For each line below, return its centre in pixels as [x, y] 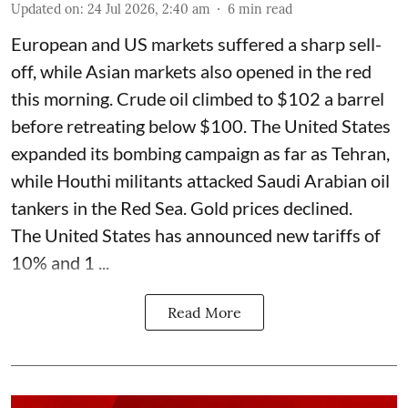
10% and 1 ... [60, 263]
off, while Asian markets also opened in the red [191, 71]
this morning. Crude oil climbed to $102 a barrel [198, 99]
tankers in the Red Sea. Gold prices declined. [182, 208]
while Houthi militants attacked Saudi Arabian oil [200, 181]
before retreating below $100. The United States [201, 126]
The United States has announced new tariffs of [196, 235]
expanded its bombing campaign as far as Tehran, [200, 153]
